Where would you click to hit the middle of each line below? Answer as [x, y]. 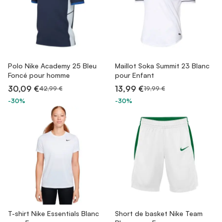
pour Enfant [135, 75]
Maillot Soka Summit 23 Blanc [162, 66]
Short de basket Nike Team [159, 213]
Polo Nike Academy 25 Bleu [52, 66]
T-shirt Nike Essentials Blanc [54, 213]
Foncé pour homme [39, 75]
